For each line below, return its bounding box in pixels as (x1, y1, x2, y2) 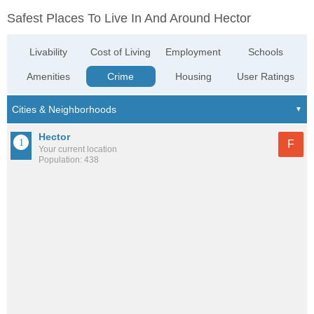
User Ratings (236, 71, 294, 83)
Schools (247, 46, 283, 58)
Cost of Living (90, 46, 151, 58)
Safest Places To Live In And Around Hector (7, 11, 251, 26)
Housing (175, 71, 212, 83)
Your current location (39, 144, 117, 155)
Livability (29, 46, 68, 58)
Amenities (27, 71, 71, 83)
